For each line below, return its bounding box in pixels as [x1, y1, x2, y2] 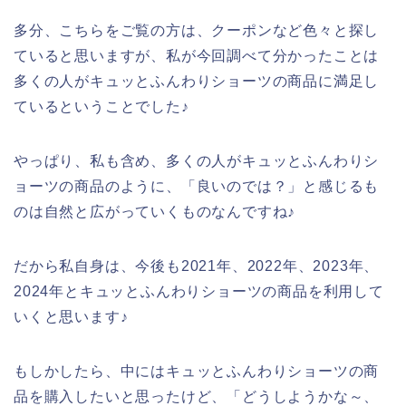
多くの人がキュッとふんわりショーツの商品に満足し [14, 72, 380, 89]
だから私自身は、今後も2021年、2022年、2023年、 [14, 257, 380, 274]
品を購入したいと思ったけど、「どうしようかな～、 [14, 388, 380, 404]
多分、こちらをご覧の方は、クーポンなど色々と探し [14, 22, 380, 38]
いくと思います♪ [14, 308, 129, 324]
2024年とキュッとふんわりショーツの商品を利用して [14, 283, 384, 299]
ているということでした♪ [14, 98, 189, 114]
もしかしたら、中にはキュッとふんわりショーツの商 [14, 362, 380, 379]
